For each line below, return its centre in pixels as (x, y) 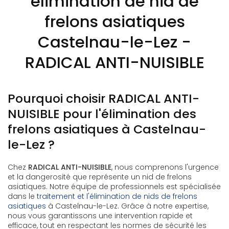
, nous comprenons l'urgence (165, 167)
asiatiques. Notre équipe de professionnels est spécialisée (114, 187)
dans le (22, 197)
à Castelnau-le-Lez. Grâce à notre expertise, (127, 206)
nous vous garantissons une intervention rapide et (100, 216)
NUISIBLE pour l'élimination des (102, 114)
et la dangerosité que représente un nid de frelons (100, 177)
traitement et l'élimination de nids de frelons (117, 197)
